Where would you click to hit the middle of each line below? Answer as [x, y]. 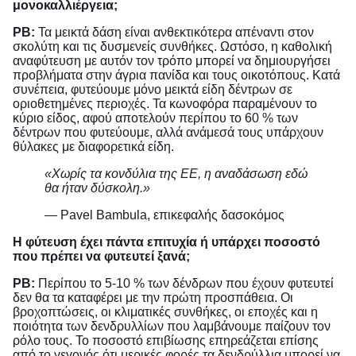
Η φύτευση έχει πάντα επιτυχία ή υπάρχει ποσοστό [166, 242]
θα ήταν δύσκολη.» [97, 188]
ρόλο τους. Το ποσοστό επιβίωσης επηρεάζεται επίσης [166, 341]
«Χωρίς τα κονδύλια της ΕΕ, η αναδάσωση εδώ [176, 174]
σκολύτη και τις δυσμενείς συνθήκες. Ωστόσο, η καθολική [172, 47]
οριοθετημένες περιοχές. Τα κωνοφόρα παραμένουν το [165, 104]
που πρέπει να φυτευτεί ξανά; [101, 257]
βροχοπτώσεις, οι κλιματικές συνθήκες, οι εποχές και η [165, 312]
